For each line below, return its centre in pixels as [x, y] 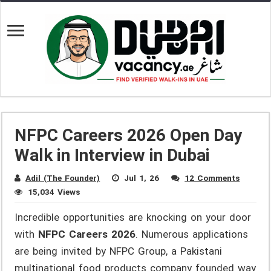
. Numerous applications [192, 234]
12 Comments [212, 178]
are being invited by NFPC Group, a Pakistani [119, 251]
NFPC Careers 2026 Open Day [129, 135]
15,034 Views [54, 192]
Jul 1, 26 [142, 178]
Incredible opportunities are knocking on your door [133, 217]
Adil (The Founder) [63, 178]
